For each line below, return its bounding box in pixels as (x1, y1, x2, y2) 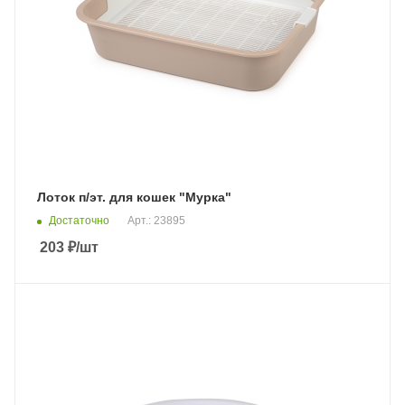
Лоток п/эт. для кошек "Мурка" (37, 190, 231, 204)
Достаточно (49, 213, 109, 227)
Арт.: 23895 (127, 214, 185, 228)
